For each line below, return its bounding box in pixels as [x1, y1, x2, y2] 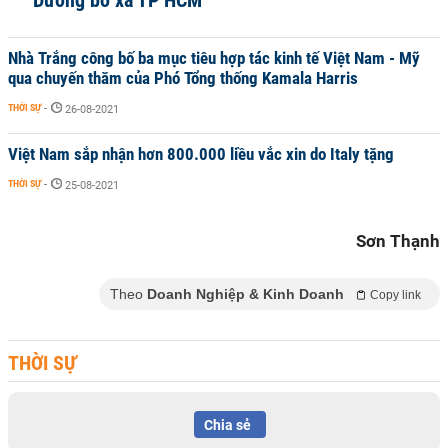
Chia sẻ [204, 417, 251, 433]
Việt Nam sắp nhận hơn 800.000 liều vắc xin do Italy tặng [8, 144, 394, 164]
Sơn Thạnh [356, 231, 440, 251]
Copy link [370, 288, 421, 302]
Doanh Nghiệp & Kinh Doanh [147, 286, 344, 302]
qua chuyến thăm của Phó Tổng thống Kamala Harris [8, 68, 358, 88]
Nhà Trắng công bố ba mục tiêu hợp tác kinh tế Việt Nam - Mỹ [8, 48, 420, 68]
